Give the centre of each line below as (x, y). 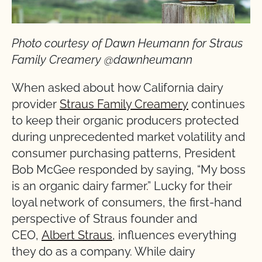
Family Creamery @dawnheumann (102, 60)
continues (217, 104)
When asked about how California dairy (117, 88)
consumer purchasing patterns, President (124, 154)
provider (36, 104)
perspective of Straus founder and (104, 219)
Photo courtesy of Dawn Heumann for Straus (127, 44)
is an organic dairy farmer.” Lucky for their (122, 186)
